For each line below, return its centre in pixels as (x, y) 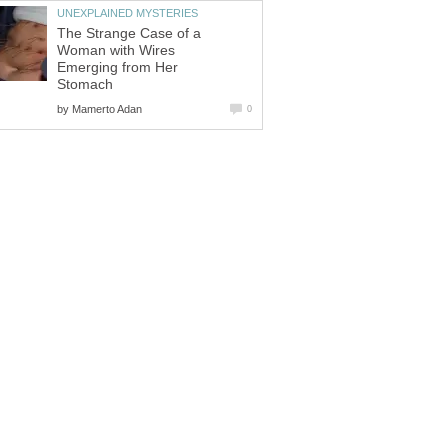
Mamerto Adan (107, 109)
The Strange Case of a (129, 34)
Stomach (85, 85)
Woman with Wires (116, 51)
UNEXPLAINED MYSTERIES (127, 12)
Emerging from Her (117, 68)
